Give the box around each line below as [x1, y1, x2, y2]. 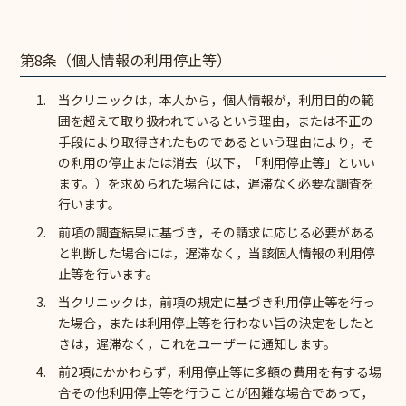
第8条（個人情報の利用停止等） [20, 48, 232, 71]
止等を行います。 [57, 264, 159, 283]
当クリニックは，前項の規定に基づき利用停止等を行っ [57, 292, 375, 311]
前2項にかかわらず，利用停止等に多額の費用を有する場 [57, 362, 382, 381]
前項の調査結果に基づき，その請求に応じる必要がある [57, 222, 375, 241]
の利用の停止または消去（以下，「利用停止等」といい [57, 152, 375, 171]
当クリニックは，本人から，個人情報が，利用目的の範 [57, 90, 374, 109]
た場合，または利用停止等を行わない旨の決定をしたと [57, 313, 375, 332]
